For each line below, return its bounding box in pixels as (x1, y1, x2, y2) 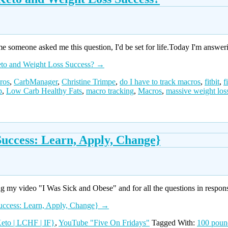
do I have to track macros (120, 77, 201, 87)
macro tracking (86, 87, 134, 96)
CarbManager (14, 77, 58, 87)
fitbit (205, 77, 219, 87)
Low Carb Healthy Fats (6, 87, 82, 96)
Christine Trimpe (62, 77, 116, 87)
